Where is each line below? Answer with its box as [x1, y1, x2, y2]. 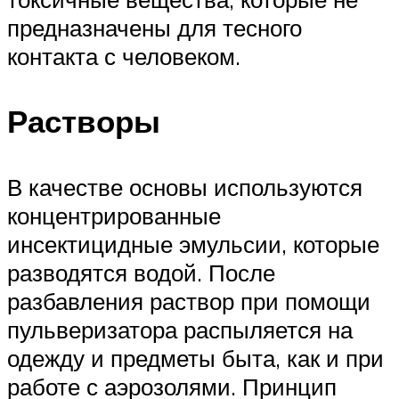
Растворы [7, 102, 160, 142]
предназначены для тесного [7, 13, 302, 43]
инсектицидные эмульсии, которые [7, 229, 379, 258]
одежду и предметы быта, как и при [7, 343, 384, 372]
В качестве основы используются [7, 172, 362, 201]
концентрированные [7, 200, 221, 230]
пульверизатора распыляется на [7, 314, 353, 344]
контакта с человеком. [7, 42, 240, 71]
